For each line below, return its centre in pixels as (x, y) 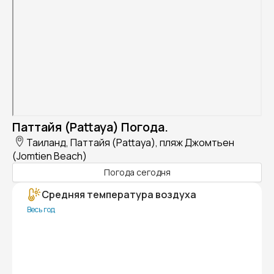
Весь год (41, 209)
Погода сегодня (137, 172)
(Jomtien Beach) (50, 156)
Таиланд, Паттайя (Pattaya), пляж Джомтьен (130, 142)
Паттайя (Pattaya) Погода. (90, 127)
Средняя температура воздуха (119, 194)
